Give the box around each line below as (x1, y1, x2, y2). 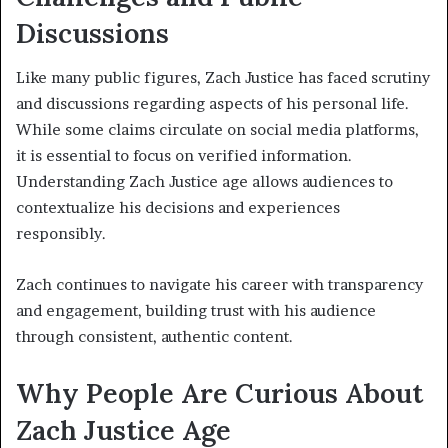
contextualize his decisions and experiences (16, 198, 340, 218)
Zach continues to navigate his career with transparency (16, 275, 423, 295)
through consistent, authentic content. (16, 327, 293, 347)
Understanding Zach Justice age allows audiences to (16, 172, 393, 192)
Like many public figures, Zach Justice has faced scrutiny (16, 68, 430, 88)
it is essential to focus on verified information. (16, 146, 352, 166)
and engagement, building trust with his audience (16, 301, 376, 321)
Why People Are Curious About (16, 376, 423, 411)
